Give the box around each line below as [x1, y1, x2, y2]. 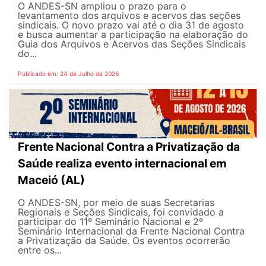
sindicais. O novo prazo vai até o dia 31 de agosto [18, 18, 244, 31]
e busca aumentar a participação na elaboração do [18, 28, 248, 40]
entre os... [18, 244, 62, 256]
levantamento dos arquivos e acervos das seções [18, 9, 240, 21]
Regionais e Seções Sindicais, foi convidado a [18, 206, 224, 218]
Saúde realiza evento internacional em [18, 156, 227, 171]
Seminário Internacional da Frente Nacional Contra [18, 225, 245, 237]
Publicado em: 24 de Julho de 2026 [18, 69, 119, 77]
